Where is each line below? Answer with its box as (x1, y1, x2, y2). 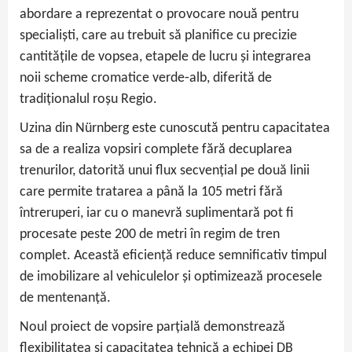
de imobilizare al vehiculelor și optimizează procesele (20, 269, 322, 285)
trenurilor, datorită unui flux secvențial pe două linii (20, 163, 310, 179)
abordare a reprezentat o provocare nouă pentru (20, 7, 299, 23)
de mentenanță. (20, 291, 111, 306)
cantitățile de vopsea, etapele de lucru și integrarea (20, 49, 311, 65)
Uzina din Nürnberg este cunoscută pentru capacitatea (20, 121, 330, 137)
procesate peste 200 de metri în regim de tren (20, 227, 280, 243)
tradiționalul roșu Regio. (20, 92, 157, 108)
